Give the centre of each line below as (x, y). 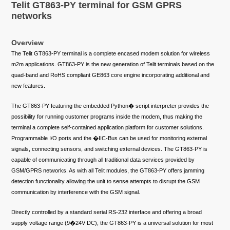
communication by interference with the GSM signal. (76, 192)
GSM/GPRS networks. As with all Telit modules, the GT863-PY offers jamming (108, 171)
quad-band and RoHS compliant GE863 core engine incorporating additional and (111, 75)
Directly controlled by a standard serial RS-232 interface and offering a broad (107, 212)
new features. (28, 86)
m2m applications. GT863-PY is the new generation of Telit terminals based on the (113, 64)
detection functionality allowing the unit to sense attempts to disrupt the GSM (106, 181)
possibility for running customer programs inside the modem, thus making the (107, 117)
